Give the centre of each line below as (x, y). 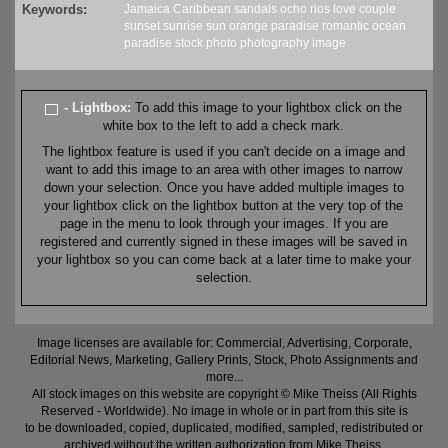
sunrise (183, 26)
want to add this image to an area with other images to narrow (223, 170)
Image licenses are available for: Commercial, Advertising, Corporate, (224, 343)
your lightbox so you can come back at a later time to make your (223, 260)
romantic (345, 26)
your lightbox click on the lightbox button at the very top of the (224, 206)
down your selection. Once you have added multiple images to (223, 188)
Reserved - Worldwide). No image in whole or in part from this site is (224, 411)
